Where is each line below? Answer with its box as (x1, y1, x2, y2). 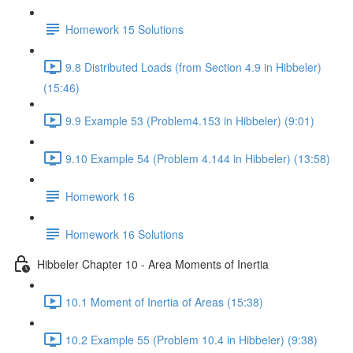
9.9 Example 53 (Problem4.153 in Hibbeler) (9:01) (65, 112, 314, 128)
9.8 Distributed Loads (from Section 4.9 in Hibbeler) (65, 58, 321, 75)
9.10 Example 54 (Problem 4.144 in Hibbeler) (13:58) (65, 150, 330, 166)
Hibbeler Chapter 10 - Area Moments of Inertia (37, 255, 269, 272)
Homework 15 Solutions (65, 20, 184, 37)
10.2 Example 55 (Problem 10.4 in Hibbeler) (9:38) (65, 331, 318, 347)
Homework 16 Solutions (65, 225, 184, 242)
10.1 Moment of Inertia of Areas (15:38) (65, 293, 263, 310)
